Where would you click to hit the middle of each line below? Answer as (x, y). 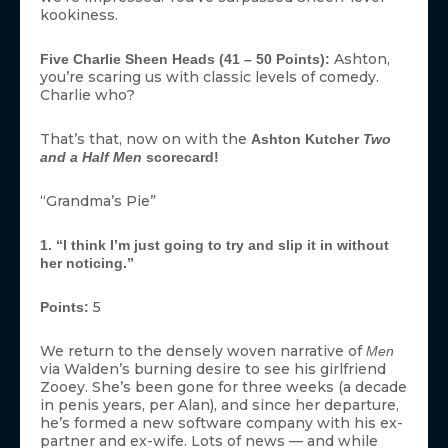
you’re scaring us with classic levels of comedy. (209, 77)
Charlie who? (87, 95)
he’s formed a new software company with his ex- (221, 423)
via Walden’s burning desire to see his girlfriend (213, 369)
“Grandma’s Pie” (98, 201)
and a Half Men (91, 157)
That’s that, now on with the (145, 139)
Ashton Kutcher (307, 139)
